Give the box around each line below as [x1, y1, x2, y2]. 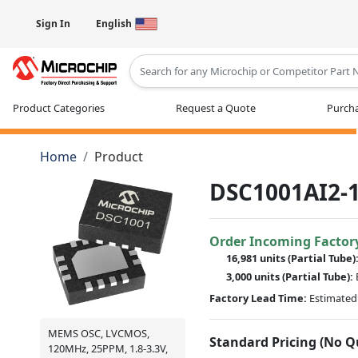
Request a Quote [176, 100, 256, 115]
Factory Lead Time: [209, 290, 308, 305]
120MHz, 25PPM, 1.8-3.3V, [48, 340, 168, 356]
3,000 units [226, 268, 283, 284]
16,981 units [226, 250, 288, 265]
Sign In [36, 17, 70, 30]
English [96, 17, 132, 30]
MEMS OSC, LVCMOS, [48, 325, 149, 340]
